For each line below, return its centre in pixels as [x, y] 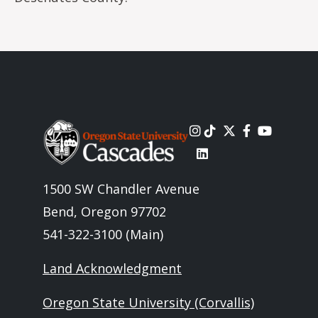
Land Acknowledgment [112, 268]
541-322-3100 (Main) [103, 234]
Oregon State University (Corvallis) [148, 302]
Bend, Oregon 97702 [104, 212]
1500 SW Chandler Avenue [121, 189]
